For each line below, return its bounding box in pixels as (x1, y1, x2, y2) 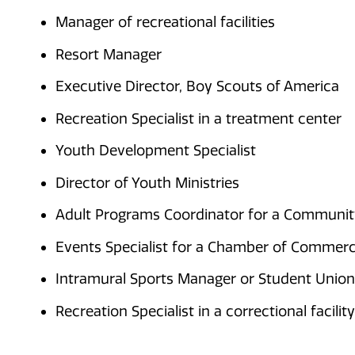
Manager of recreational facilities (55, 13, 275, 32)
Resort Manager (55, 45, 162, 63)
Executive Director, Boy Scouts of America (55, 78, 339, 96)
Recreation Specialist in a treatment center (55, 109, 342, 128)
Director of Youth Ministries (55, 174, 239, 192)
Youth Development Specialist (55, 142, 256, 160)
